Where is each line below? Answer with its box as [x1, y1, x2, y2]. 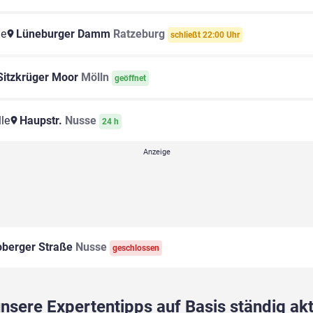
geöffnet [115, 73, 146, 84]
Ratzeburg [113, 27, 165, 41]
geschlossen [112, 243, 159, 254]
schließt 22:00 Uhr [170, 30, 240, 41]
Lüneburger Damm [13, 27, 113, 41]
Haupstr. [17, 114, 65, 128]
